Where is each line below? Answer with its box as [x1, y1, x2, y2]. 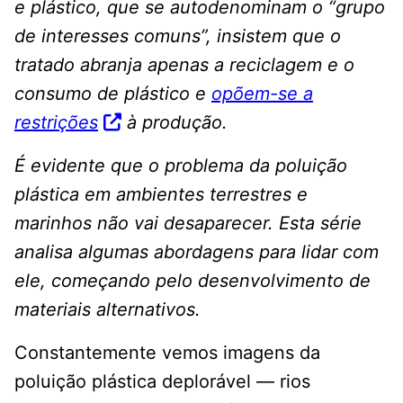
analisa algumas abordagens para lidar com [14, 241, 379, 264]
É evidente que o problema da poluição [14, 155, 347, 177]
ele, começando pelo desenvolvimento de [14, 270, 371, 292]
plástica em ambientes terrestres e [14, 184, 308, 206]
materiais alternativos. [14, 299, 201, 321]
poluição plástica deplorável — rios [14, 371, 310, 393]
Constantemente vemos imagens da [14, 342, 320, 364]
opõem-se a [211, 83, 313, 105]
